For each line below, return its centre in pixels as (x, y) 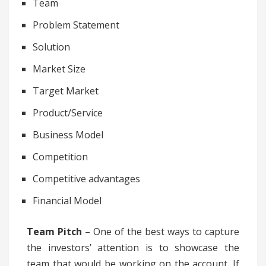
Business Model (68, 135)
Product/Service (68, 113)
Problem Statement (76, 25)
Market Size (59, 69)
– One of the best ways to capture (161, 232)
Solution (51, 47)
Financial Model (67, 201)
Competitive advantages (86, 179)
